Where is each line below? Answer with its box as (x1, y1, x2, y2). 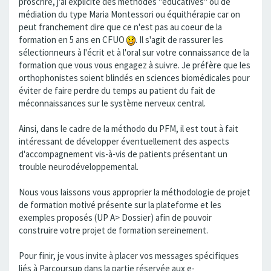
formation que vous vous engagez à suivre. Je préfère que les (19, 59, 250, 71)
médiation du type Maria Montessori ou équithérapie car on (19, 8, 240, 21)
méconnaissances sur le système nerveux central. (19, 97, 206, 109)
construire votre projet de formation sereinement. (19, 224, 208, 237)
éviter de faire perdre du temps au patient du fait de (19, 85, 215, 97)
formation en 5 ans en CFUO (19, 34, 126, 46)
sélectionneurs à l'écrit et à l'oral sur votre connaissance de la (19, 47, 249, 59)
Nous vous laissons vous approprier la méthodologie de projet (19, 186, 250, 198)
